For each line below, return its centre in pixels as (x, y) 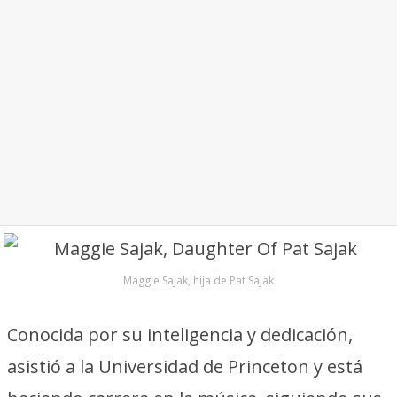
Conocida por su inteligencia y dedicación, (180, 335)
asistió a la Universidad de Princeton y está (185, 366)
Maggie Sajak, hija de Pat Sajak (198, 280)
